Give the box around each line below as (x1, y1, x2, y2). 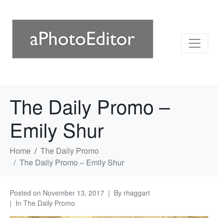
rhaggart (124, 188, 150, 198)
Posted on (10, 188, 43, 198)
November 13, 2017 (43, 188, 104, 198)
